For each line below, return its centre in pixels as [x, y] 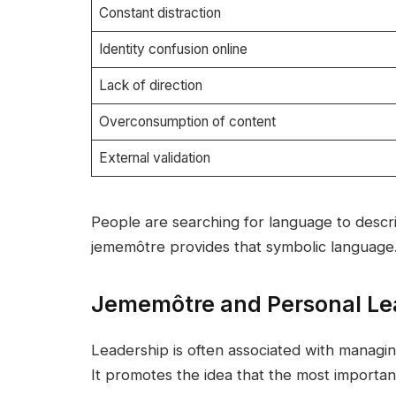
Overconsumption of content [187, 122]
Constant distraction [160, 13]
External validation [154, 158]
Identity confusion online [173, 49]
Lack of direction [150, 86]
